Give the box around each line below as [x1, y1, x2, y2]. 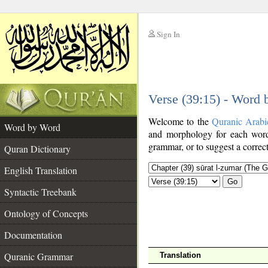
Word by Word [4, 121, 60, 133]
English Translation [4, 164, 77, 176]
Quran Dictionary [4, 142, 71, 155]
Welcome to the [148, 115, 212, 127]
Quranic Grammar [4, 250, 73, 263]
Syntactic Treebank [4, 185, 77, 198]
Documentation [4, 229, 62, 241]
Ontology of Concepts [4, 207, 88, 220]
